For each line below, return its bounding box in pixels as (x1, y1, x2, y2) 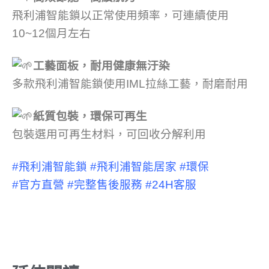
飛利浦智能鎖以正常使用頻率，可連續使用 (12, 9, 229, 22)
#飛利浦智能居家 (90, 160, 177, 174)
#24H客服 (145, 178, 196, 192)
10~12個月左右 (12, 27, 91, 40)
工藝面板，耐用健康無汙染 (33, 59, 170, 73)
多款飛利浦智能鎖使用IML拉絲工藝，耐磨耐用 (12, 77, 248, 91)
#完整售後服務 (67, 178, 142, 192)
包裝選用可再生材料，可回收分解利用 (12, 128, 206, 141)
